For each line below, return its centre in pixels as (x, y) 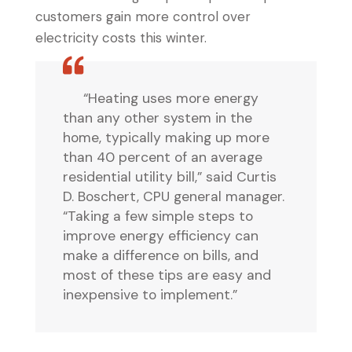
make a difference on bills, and (161, 255)
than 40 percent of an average (163, 157)
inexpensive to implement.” (150, 295)
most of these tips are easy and (167, 275)
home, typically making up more (166, 137)
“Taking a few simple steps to (158, 216)
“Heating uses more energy (171, 98)
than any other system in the (158, 118)
